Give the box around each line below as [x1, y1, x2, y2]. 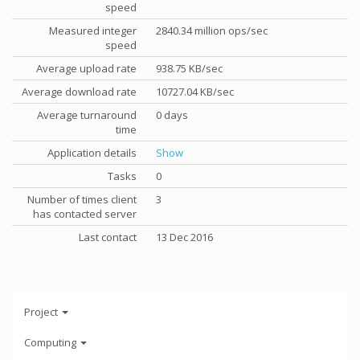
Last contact [79, 230, 137, 244]
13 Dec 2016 [156, 230, 213, 244]
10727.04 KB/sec [156, 84, 234, 99]
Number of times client [27, 192, 137, 207]
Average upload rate [36, 61, 137, 76]
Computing [24, 334, 79, 350]
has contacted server [33, 207, 137, 221]
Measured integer [49, 23, 137, 38]
